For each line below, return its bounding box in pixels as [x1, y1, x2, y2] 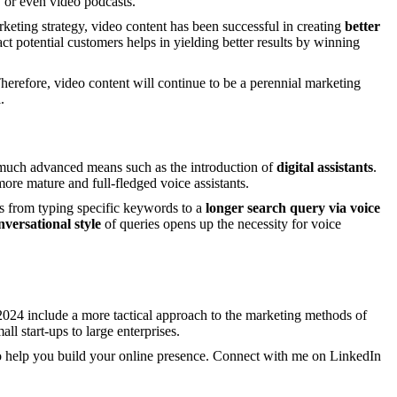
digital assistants [276, 160, 373, 175]
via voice [329, 200, 380, 216]
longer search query [206, 200, 325, 216]
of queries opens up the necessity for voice [101, 216, 341, 232]
